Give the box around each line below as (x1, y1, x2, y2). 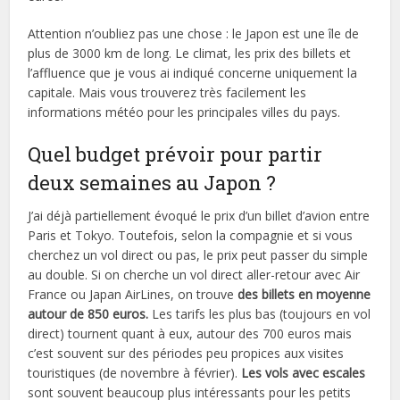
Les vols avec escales (241, 363, 366, 381)
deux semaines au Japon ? (28, 169, 277, 196)
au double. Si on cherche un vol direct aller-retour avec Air (28, 265, 361, 283)
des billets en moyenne (237, 285, 371, 303)
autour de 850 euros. (28, 304, 149, 322)
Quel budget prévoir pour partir (28, 140, 323, 167)
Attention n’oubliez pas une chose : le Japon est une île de (28, 24, 360, 42)
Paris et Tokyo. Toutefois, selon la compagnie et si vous (28, 226, 354, 244)
